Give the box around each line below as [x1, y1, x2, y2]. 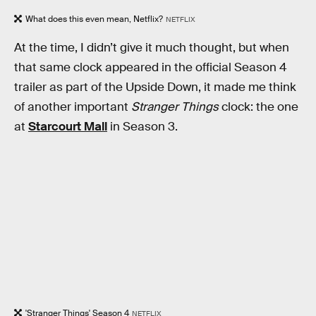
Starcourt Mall [28, 119, 107, 135]
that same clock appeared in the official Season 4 [14, 60, 287, 75]
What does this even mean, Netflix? [25, 13, 163, 25]
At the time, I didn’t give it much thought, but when [14, 40, 289, 56]
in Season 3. [107, 119, 178, 135]
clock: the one [219, 99, 298, 115]
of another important [14, 99, 131, 115]
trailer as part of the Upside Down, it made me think [14, 80, 296, 95]
